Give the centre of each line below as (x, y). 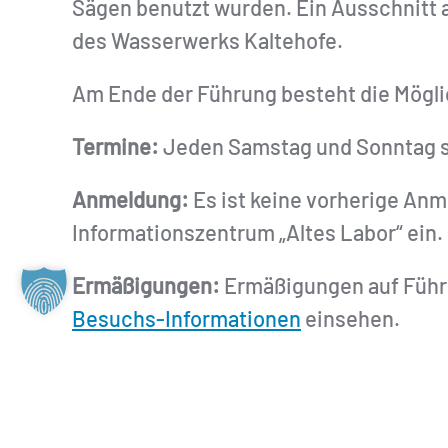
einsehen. (350, 318)
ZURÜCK (141, 375)
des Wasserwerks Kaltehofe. (207, 40)
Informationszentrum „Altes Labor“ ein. (257, 232)
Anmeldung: (130, 199)
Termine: (115, 146)
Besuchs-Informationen (186, 318)
